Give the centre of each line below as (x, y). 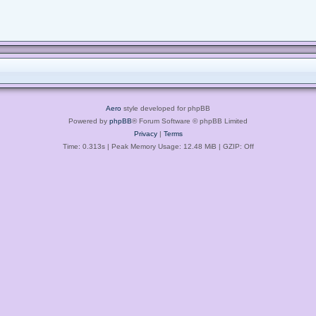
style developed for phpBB (166, 108)
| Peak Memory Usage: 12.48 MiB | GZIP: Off (179, 146)
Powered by (89, 121)
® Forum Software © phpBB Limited (190, 121)
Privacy (145, 133)
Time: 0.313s (84, 146)
